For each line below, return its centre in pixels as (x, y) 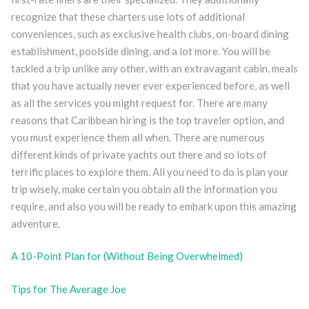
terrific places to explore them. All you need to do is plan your (150, 171)
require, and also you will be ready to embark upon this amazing (153, 206)
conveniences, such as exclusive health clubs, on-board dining (150, 33)
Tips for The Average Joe (68, 289)
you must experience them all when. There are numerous (138, 137)
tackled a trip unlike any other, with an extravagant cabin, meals (154, 68)
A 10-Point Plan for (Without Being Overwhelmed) (127, 256)
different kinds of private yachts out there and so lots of (139, 154)
